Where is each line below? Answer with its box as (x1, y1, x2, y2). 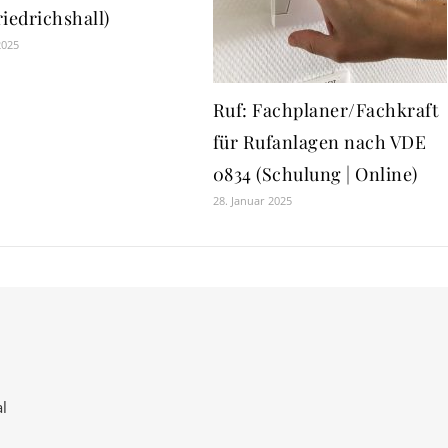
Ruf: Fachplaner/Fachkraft (212, 97, 439, 122)
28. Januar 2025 (212, 192, 292, 208)
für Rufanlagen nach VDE (212, 129, 427, 154)
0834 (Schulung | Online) (212, 161, 418, 186)
